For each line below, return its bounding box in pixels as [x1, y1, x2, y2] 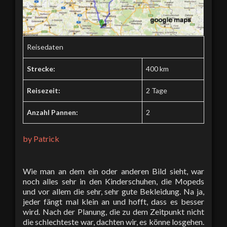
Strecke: [27, 64, 55, 73]
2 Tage [146, 86, 167, 95]
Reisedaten [27, 42, 63, 51]
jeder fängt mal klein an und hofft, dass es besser [23, 196, 204, 206]
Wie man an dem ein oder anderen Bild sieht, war [23, 166, 204, 176]
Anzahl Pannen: [27, 107, 78, 117]
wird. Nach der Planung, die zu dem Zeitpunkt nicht [23, 206, 204, 216]
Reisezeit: [27, 86, 60, 95]
